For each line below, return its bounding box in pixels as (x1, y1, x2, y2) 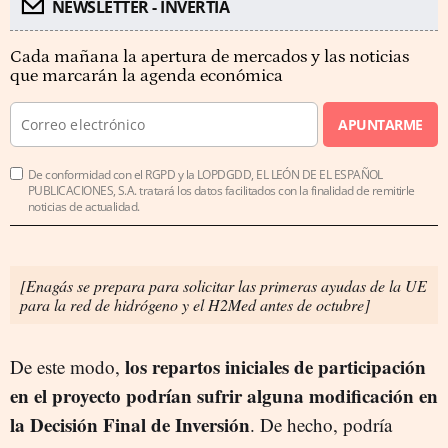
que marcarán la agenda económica (10, 66, 283, 86)
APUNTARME (338, 115, 423, 134)
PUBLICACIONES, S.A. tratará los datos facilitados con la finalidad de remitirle (28, 182, 415, 199)
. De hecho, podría (250, 412, 392, 437)
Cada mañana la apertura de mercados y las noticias (10, 47, 409, 67)
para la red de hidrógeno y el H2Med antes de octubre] (20, 294, 370, 315)
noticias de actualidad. (28, 198, 140, 215)
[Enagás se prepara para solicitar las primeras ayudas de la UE (20, 275, 427, 296)
